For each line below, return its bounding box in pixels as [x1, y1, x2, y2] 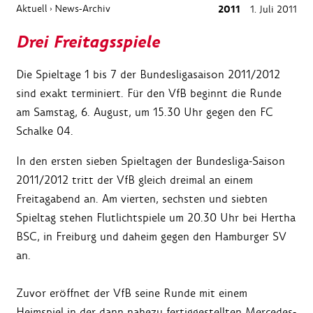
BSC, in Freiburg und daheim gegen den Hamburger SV [16, 229, 286, 245]
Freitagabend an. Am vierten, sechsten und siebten [16, 191, 268, 207]
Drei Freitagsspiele [16, 31, 160, 54]
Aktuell [16, 2, 48, 15]
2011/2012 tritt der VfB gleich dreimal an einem [16, 173, 253, 188]
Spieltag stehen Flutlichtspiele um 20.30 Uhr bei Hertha [16, 210, 296, 226]
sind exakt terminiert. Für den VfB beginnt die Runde [16, 86, 282, 101]
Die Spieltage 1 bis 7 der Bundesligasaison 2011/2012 [16, 67, 280, 82]
